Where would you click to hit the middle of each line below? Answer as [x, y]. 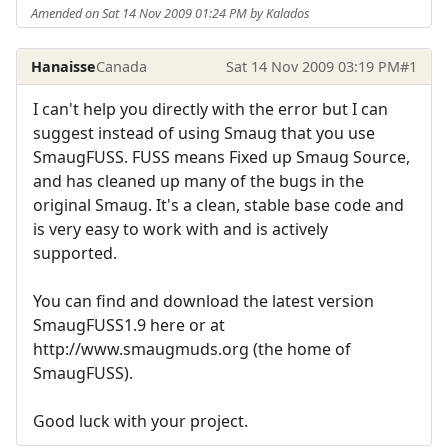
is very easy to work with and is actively [180, 229]
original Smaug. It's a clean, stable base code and [218, 205]
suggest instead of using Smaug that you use [204, 133]
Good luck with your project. [140, 421]
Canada [122, 66]
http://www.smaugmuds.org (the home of [192, 349]
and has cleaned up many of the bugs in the [198, 181]
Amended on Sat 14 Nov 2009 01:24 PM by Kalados [171, 12]
